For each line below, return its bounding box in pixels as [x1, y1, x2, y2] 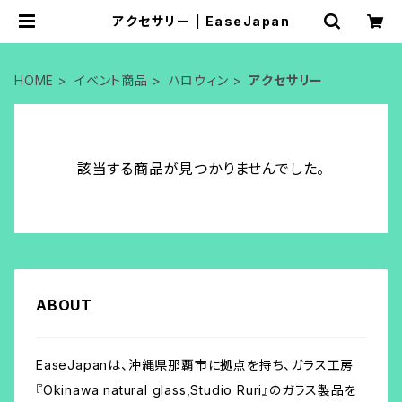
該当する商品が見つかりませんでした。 [76, 160, 326, 178]
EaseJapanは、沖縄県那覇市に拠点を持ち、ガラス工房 [36, 357, 354, 372]
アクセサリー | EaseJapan [112, 13, 290, 29]
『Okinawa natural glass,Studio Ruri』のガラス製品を [36, 382, 357, 398]
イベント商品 [74, 73, 148, 88]
